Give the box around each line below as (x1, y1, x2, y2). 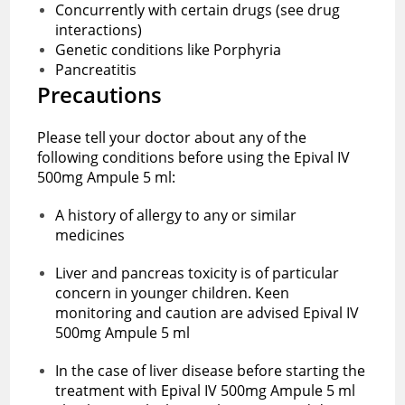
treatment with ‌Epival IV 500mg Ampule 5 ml (55, 380, 356, 400)
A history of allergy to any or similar (55, 204, 297, 225)
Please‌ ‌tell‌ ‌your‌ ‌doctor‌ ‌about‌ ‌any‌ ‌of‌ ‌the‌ (37, 127, 307, 147)
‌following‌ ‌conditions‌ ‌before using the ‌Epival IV (37, 146, 351, 167)
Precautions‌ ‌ (37, 79, 168, 109)
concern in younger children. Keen (55, 282, 290, 303)
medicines (55, 224, 129, 245)
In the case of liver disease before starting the (55, 360, 366, 381)
